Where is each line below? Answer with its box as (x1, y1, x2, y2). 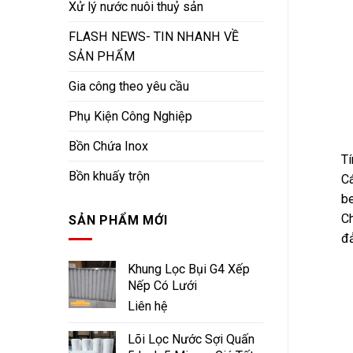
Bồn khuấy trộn (69, 169, 150, 184)
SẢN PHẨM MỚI (69, 212, 168, 228)
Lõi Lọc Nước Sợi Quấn (128, 332, 255, 347)
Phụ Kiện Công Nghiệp (69, 109, 192, 124)
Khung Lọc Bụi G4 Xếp (128, 262, 250, 277)
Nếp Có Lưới (128, 278, 197, 294)
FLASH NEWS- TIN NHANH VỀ (69, 29, 239, 45)
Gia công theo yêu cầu (69, 79, 189, 95)
